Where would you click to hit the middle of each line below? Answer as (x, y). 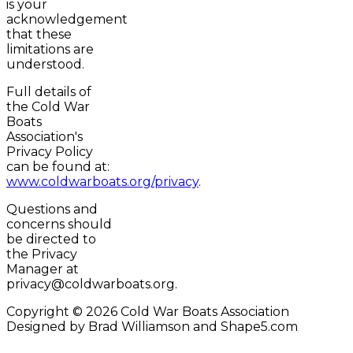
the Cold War (48, 107)
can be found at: (58, 167)
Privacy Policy (50, 152)
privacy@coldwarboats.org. (92, 284)
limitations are (50, 50)
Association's (45, 137)
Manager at (43, 269)
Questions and (52, 210)
